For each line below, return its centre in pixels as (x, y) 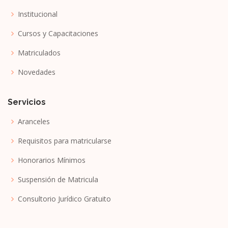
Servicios (27, 102)
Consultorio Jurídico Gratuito (64, 198)
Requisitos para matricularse (65, 140)
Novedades (37, 72)
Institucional (38, 14)
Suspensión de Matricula (58, 179)
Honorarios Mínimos (52, 160)
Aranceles (34, 121)
